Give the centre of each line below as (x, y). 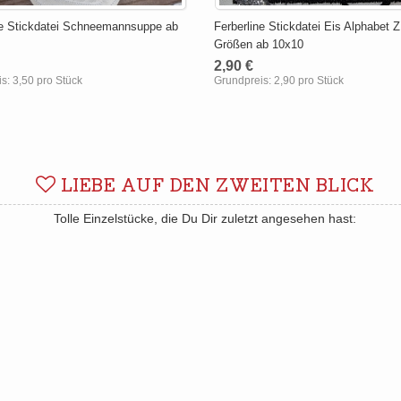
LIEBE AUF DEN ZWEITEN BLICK (215, 186)
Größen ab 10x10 (259, 44)
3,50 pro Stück (47, 80)
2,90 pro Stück (309, 80)
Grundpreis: (244, 80)
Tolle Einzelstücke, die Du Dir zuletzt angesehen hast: (205, 218)
